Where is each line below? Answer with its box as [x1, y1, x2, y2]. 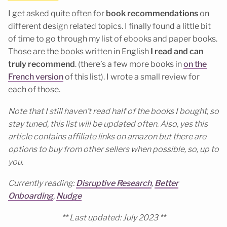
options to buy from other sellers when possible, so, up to [8, 144, 219, 154]
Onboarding [8, 191, 53, 201]
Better [155, 178, 178, 188]
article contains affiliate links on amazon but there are [8, 131, 206, 141]
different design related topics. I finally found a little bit [8, 21, 211, 31]
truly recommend [8, 59, 75, 69]
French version [8, 71, 63, 82]
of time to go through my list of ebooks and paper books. [8, 33, 217, 44]
